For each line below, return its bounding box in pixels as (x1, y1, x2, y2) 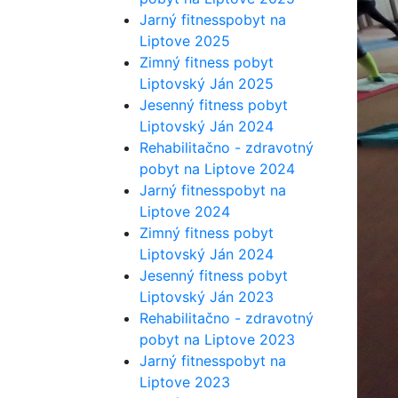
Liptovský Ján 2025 (139, 75, 274, 92)
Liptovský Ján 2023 (139, 288, 274, 306)
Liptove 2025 (139, 32, 230, 50)
